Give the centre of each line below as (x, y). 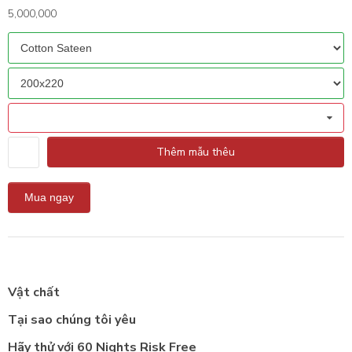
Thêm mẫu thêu (196, 152)
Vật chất (34, 292)
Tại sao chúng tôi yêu (72, 319)
